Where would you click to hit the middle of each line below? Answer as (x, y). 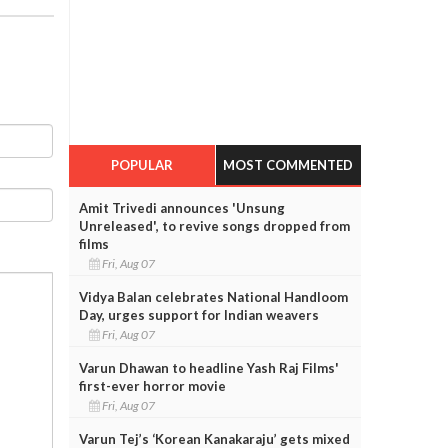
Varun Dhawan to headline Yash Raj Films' (208, 367)
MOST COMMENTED (288, 164)
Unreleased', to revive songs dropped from (214, 225)
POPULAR (141, 164)
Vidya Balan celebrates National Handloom (213, 296)
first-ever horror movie (152, 385)
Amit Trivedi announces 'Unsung (181, 207)
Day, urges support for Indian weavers (198, 314)
